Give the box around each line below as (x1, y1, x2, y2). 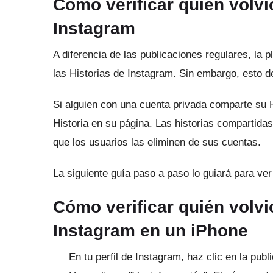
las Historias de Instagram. (53, 68, 179, 80)
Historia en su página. (53, 118, 155, 130)
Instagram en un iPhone (53, 221, 248, 241)
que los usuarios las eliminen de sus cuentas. (53, 136, 261, 149)
